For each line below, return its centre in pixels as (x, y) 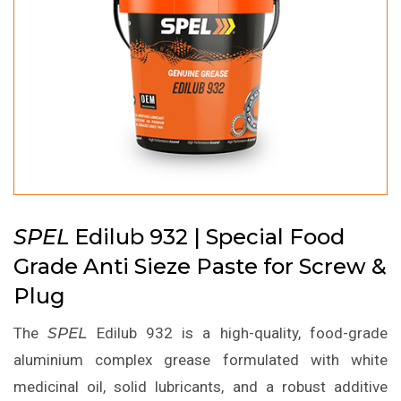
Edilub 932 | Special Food (207, 237)
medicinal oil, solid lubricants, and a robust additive (200, 387)
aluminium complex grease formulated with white (200, 360)
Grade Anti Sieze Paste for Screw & (200, 267)
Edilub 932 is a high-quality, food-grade (238, 333)
